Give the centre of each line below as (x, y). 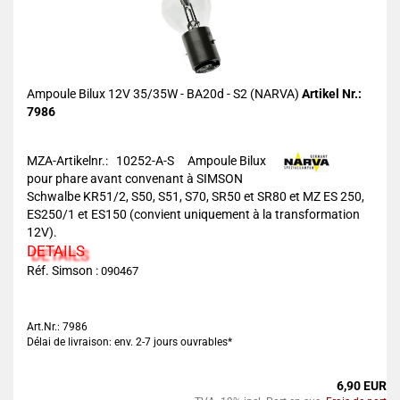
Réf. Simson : (64, 271)
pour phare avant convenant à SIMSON (135, 179)
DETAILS (56, 251)
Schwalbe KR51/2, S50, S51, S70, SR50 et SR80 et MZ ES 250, (196, 196)
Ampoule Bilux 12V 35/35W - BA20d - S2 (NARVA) (164, 94)
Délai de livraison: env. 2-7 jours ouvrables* (129, 342)
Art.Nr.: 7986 (57, 327)
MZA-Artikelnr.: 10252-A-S (106, 161)
